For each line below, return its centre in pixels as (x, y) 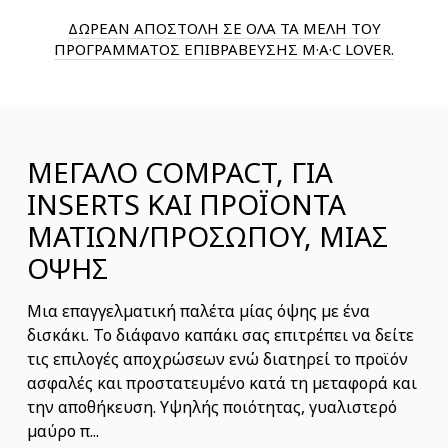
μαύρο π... (63, 430)
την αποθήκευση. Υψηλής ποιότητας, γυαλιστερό (212, 406)
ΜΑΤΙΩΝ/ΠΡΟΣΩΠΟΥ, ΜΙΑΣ (207, 235)
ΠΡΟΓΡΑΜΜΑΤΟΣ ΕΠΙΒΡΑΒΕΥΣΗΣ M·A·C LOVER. (224, 48)
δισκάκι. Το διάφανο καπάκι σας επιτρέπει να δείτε (220, 334)
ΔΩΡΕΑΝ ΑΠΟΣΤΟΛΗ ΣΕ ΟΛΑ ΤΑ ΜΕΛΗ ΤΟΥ (224, 27)
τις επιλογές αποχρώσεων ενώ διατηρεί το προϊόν (217, 358)
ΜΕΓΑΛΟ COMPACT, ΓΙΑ (180, 171)
